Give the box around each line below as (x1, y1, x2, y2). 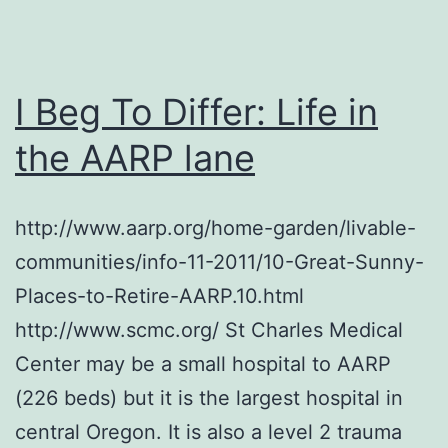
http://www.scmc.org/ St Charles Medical (15, 317, 403, 342)
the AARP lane (15, 135, 255, 180)
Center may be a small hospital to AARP (15, 351, 391, 376)
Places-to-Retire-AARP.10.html (15, 283, 304, 308)
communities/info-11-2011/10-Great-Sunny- (15, 249, 424, 274)
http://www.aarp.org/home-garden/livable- (15, 215, 416, 240)
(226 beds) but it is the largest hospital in (15, 385, 403, 410)
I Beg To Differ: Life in (15, 89, 378, 134)
